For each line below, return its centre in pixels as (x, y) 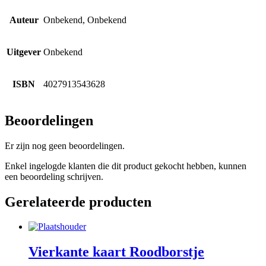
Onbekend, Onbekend (85, 20)
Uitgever (24, 52)
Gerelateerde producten (78, 202)
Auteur (24, 20)
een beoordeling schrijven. (54, 176)
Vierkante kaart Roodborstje (116, 252)
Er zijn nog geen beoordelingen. (65, 145)
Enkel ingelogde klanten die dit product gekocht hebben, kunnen (126, 166)
